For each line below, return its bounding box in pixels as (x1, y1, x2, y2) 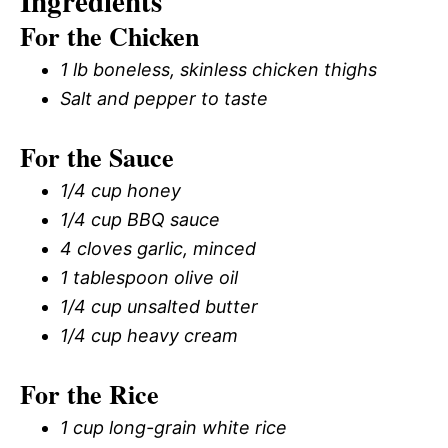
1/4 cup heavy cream (60, 325, 238, 346)
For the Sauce (20, 138, 174, 176)
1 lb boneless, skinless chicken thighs (60, 59, 377, 80)
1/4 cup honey (60, 180, 181, 201)
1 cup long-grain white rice (60, 417, 287, 438)
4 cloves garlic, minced (60, 238, 256, 259)
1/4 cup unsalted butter (60, 296, 258, 317)
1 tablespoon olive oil (60, 267, 238, 288)
